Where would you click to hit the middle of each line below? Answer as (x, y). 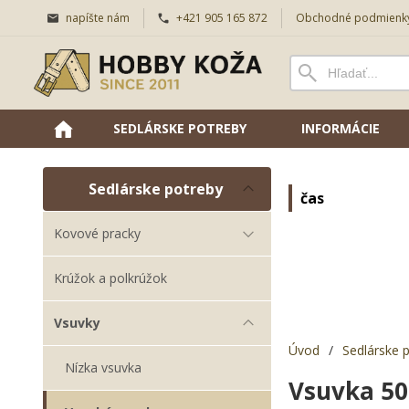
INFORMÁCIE (341, 128)
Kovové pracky (97, 233)
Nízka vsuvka (103, 367)
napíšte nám (98, 18)
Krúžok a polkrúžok (110, 278)
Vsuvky (77, 323)
